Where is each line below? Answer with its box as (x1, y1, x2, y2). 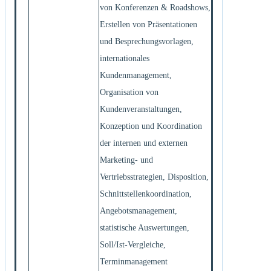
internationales (100, 53, 149, 63)
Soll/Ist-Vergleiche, (100, 240, 166, 249)
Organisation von (100, 87, 158, 97)
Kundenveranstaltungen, (100, 104, 182, 114)
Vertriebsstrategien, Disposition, (100, 172, 209, 181)
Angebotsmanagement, (100, 206, 177, 215)
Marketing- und (100, 155, 153, 165)
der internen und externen (100, 138, 188, 148)
